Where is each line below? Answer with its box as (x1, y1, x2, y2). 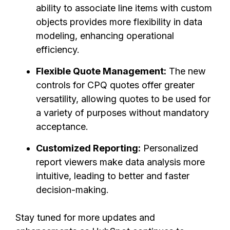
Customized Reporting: (36, 143, 141, 154)
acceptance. (36, 121, 88, 132)
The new (166, 66, 206, 76)
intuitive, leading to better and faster (36, 170, 189, 181)
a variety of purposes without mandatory (36, 107, 209, 118)
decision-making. (36, 184, 109, 195)
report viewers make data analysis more (36, 157, 205, 167)
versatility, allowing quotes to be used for (36, 93, 210, 104)
